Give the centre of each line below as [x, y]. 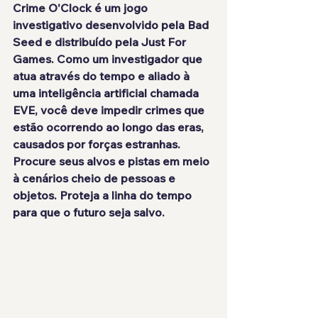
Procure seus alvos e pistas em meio [113, 161]
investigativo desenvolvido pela [100, 25]
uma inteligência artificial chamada [107, 93]
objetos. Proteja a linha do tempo [104, 196]
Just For [165, 42]
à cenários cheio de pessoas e [95, 179]
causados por [50, 144]
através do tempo [87, 76]
